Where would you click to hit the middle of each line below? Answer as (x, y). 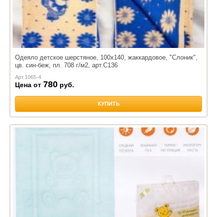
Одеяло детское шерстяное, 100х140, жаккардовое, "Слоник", (106, 57)
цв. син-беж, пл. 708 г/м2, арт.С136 (66, 65)
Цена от (29, 85)
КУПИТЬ (108, 104)
